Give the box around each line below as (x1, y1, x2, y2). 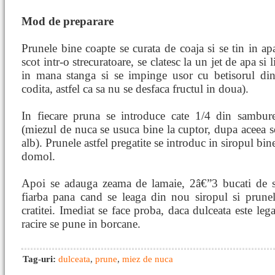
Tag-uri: (23, 254, 58, 264)
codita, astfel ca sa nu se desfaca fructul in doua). (21, 82, 249, 95)
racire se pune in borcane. (21, 217, 141, 230)
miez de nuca (122, 254, 173, 264)
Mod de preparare (21, 15, 114, 28)
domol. (21, 150, 55, 163)
